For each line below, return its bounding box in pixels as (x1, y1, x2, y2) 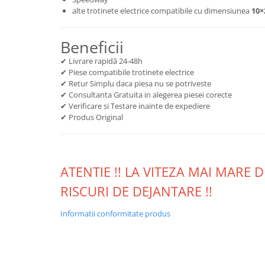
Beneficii (60, 36, 124, 58)
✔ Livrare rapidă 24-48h (60, 56, 143, 66)
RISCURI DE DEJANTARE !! (60, 182, 212, 200)
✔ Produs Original (60, 112, 123, 122)
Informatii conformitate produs (60, 208, 170, 219)
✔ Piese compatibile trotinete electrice (60, 67, 194, 77)
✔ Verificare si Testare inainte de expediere (60, 101, 210, 111)
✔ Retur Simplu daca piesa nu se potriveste (60, 78, 211, 89)
